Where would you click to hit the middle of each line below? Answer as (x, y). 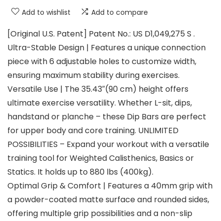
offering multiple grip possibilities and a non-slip (100, 214)
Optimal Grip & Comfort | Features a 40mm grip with (110, 186)
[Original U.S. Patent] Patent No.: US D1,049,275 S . (101, 34)
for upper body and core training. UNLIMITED (93, 131)
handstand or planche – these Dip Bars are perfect (107, 117)
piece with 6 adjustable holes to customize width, (102, 62)
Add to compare (120, 13)
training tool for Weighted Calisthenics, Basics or (101, 158)
